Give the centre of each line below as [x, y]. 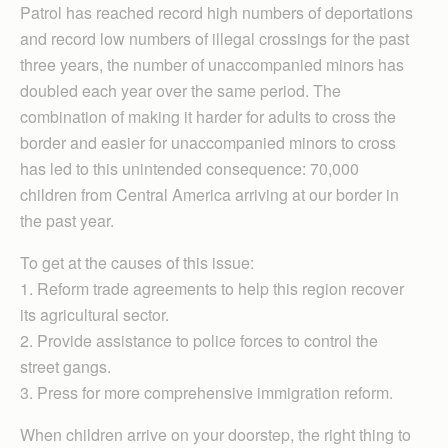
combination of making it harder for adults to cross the [208, 116]
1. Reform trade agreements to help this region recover [212, 288]
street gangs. [65, 366]
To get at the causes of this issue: [137, 262]
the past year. [67, 220]
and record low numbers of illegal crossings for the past [214, 38]
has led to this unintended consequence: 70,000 [189, 168]
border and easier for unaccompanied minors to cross [208, 142]
